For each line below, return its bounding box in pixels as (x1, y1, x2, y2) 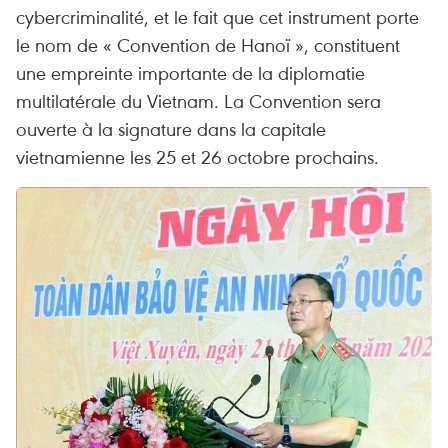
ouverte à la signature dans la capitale (16, 116, 326, 141)
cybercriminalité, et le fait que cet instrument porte (16, 4, 419, 29)
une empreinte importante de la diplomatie (16, 60, 365, 85)
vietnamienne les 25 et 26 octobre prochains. (16, 144, 379, 169)
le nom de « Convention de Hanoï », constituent (16, 32, 400, 57)
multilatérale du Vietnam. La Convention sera (16, 88, 381, 113)
